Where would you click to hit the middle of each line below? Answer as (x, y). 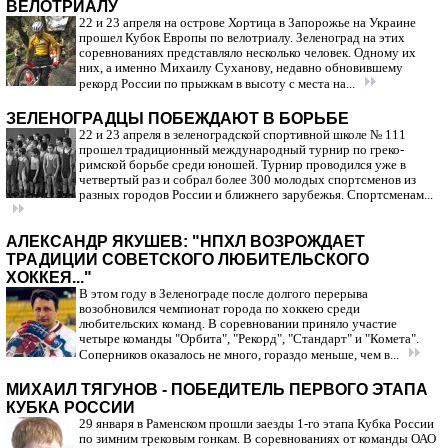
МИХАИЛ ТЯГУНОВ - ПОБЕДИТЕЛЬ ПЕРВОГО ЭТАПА (217, 389)
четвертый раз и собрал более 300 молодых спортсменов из (247, 180)
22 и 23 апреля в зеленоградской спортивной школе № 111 (242, 135)
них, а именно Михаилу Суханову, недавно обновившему (241, 68)
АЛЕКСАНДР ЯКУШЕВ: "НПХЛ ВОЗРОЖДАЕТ (185, 241)
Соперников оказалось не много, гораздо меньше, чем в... (240, 355)
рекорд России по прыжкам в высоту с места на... (218, 84)
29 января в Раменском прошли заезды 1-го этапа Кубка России (256, 424)
